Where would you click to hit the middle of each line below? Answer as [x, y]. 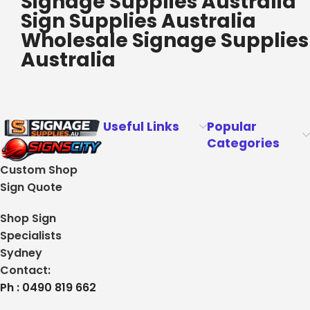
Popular [231, 127]
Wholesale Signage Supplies [165, 41]
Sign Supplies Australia [138, 21]
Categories [243, 144]
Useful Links [142, 127]
